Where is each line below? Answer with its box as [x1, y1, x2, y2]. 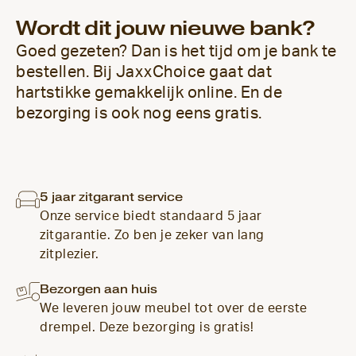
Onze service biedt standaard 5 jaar [40, 209, 262, 222]
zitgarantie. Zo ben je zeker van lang [40, 228, 265, 242]
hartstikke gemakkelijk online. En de [16, 84, 282, 101]
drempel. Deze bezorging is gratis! [40, 320, 253, 334]
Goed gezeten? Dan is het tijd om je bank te [16, 43, 337, 60]
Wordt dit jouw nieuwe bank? [16, 15, 315, 41]
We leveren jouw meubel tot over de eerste [40, 301, 308, 315]
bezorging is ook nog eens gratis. [16, 105, 262, 122]
